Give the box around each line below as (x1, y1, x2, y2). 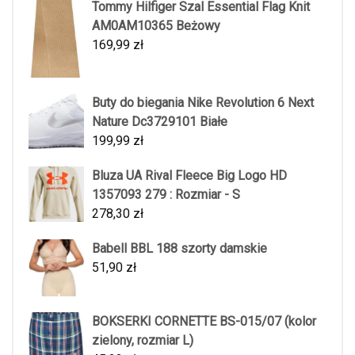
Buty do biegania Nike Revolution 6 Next (92, 94, 314, 110)
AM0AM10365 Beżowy (92, 18, 220, 33)
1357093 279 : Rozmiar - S (92, 186, 240, 202)
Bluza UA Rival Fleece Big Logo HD (92, 167, 287, 183)
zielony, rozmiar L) (92, 332, 193, 348)
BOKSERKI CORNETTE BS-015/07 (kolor (92, 313, 316, 329)
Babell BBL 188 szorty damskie (92, 240, 267, 256)
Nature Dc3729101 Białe (92, 113, 227, 129)
